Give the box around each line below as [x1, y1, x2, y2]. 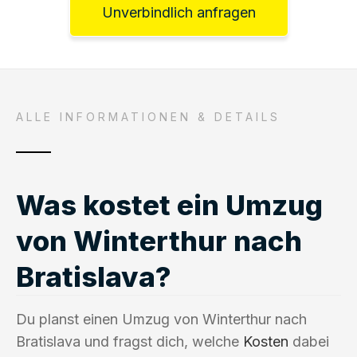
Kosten [243, 332, 288, 350]
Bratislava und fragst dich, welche [16, 332, 243, 350]
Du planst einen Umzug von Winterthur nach [16, 310, 307, 328]
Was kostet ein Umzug [16, 187, 323, 222]
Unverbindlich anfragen [101, 3, 256, 21]
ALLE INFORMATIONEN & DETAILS [16, 109, 280, 124]
